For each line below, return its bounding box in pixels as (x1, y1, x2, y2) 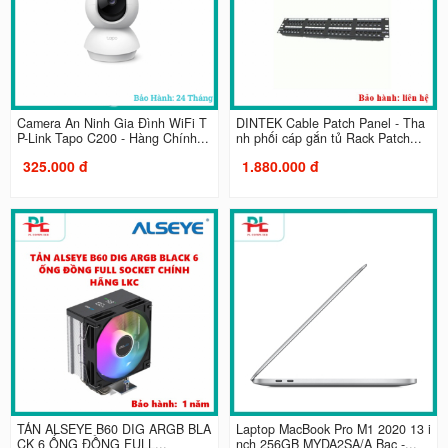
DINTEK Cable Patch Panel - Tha (236, 113, 425, 132)
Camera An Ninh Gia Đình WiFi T (16, 113, 207, 132)
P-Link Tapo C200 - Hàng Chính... (16, 128, 209, 147)
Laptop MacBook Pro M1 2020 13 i (236, 420, 431, 439)
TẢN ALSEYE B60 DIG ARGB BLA (16, 420, 211, 439)
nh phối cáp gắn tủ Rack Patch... (236, 128, 422, 147)
